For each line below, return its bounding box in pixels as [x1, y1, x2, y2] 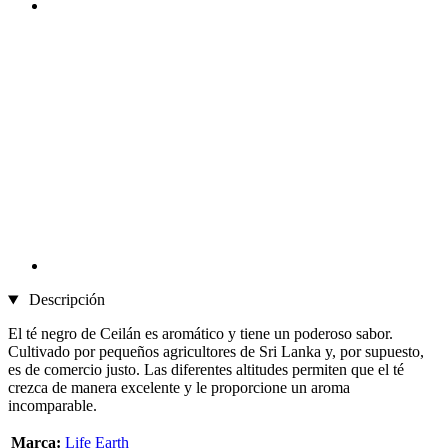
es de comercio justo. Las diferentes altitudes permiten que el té [8, 361, 404, 379]
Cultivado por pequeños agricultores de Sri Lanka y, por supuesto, [8, 343, 424, 361]
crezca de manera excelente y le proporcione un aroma [8, 379, 350, 397]
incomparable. [8, 397, 97, 415]
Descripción [24, 291, 105, 309]
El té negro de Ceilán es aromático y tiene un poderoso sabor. [8, 325, 393, 343]
